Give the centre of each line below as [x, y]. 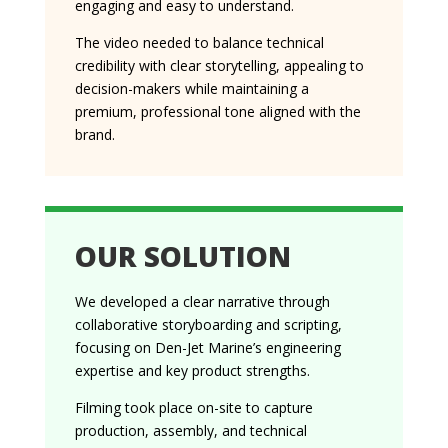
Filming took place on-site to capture [193, 407]
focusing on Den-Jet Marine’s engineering [207, 347]
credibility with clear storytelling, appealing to [219, 65]
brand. [94, 134]
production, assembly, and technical [190, 430]
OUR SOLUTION [182, 255]
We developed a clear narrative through [202, 301]
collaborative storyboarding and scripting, [208, 324]
